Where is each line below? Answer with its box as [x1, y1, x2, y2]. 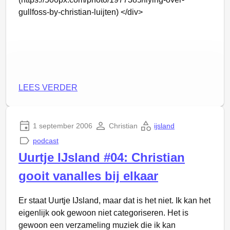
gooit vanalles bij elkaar [18, 169, 158, 183]
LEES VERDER [18, 83, 78, 92]
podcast [33, 137, 59, 145]
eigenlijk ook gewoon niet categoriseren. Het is [18, 208, 188, 217]
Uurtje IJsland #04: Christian [18, 150, 185, 164]
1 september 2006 [33, 122, 92, 130]
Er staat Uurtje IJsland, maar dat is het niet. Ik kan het [18, 196, 210, 205]
